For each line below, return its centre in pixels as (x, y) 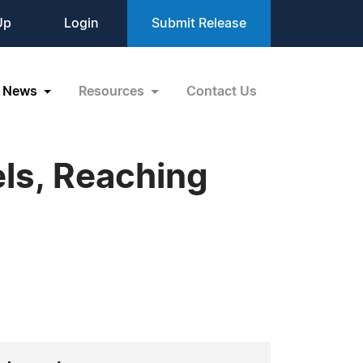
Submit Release (199, 23)
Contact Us (222, 91)
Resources (113, 91)
